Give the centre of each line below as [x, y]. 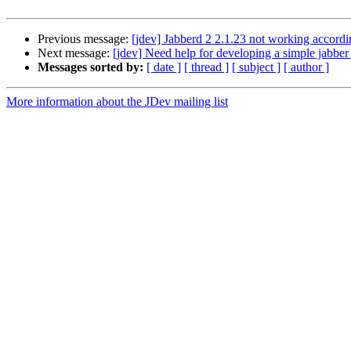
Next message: [75, 53]
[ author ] [306, 67]
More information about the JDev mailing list [117, 102]
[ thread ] [206, 67]
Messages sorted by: [90, 67]
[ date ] [164, 67]
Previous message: [85, 39]
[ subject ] [256, 67]
